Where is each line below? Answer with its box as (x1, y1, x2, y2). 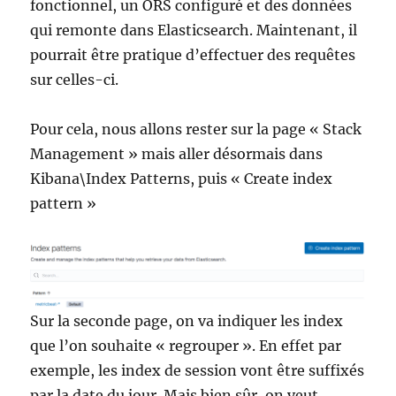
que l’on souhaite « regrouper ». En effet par (30, 337, 342, 355)
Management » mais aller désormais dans (30, 144, 324, 163)
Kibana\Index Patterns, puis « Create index (30, 169, 333, 187)
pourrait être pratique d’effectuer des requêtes (30, 45, 356, 64)
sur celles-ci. (30, 70, 119, 88)
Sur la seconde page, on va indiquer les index (30, 312, 344, 331)
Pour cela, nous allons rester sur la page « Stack (30, 119, 362, 138)
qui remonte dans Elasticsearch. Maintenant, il (30, 20, 358, 39)
